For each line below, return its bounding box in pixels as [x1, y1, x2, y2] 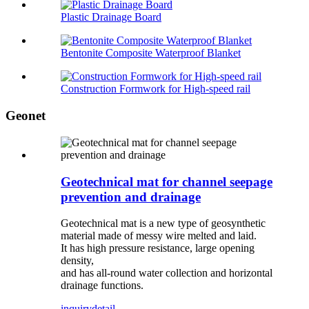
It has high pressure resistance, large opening [61, 242, 255, 255]
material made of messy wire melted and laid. [61, 230, 257, 242]
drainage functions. [61, 279, 143, 292]
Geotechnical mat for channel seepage [61, 174, 272, 189]
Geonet [6, 108, 46, 123]
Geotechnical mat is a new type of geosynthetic [61, 217, 266, 230]
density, [61, 255, 94, 267]
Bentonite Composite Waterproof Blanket [61, 47, 241, 59]
